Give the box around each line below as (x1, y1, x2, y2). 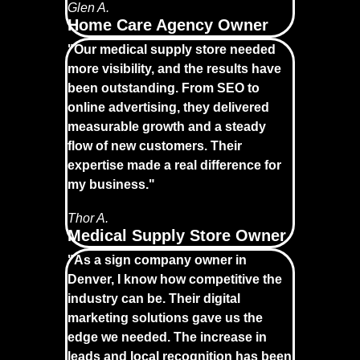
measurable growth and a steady (67, 119, 267, 133)
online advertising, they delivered (67, 100, 270, 114)
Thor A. (67, 211, 109, 225)
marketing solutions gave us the (67, 310, 264, 325)
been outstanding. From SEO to (67, 80, 260, 95)
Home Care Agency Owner (67, 15, 269, 34)
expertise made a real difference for (67, 157, 282, 172)
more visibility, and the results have (67, 61, 282, 76)
